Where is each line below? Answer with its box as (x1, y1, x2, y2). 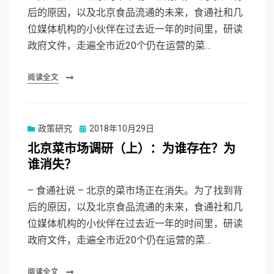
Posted (79, 123, 106, 133)
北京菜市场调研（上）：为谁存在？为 (28, 141, 235, 158)
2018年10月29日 (89, 124, 154, 134)
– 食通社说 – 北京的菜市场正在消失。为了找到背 (28, 185, 243, 197)
